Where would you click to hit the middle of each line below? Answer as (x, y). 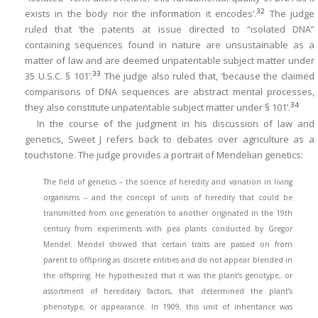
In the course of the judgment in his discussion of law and (175, 124)
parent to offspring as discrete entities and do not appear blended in (168, 260)
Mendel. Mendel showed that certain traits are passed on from (168, 244)
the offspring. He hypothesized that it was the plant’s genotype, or (168, 275)
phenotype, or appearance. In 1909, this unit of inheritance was (168, 307)
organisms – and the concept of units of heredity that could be (168, 197)
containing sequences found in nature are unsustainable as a (170, 45)
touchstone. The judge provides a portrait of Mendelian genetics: (164, 155)
